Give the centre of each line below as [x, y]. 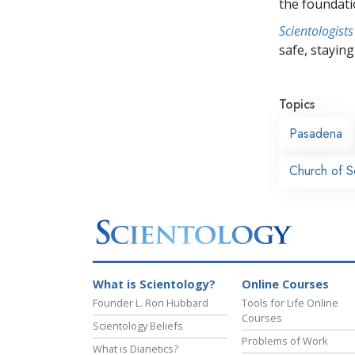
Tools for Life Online [290, 303]
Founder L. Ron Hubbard [151, 303]
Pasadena [316, 133]
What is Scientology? [154, 284]
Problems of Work [285, 341]
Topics [297, 104]
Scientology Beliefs [138, 326]
